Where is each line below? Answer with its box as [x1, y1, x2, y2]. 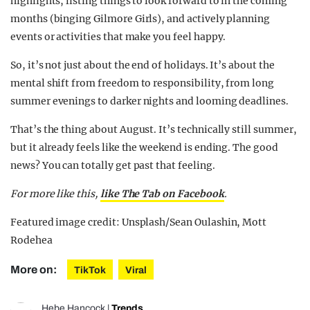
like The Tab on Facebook [100, 188, 224, 201]
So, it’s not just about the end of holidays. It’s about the [10, 59, 275, 72]
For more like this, [10, 188, 100, 201]
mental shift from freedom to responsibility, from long [10, 77, 274, 90]
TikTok [74, 265, 106, 276]
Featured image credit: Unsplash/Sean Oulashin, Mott [10, 216, 267, 229]
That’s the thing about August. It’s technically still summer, [10, 123, 297, 136]
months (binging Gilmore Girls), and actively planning [10, 12, 271, 26]
